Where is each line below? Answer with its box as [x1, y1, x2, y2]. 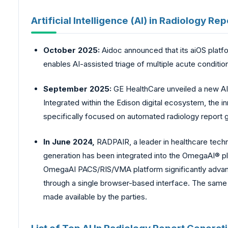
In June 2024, [43, 136, 95, 147]
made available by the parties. [43, 191, 147, 202]
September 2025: [43, 84, 111, 94]
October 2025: [43, 45, 100, 55]
